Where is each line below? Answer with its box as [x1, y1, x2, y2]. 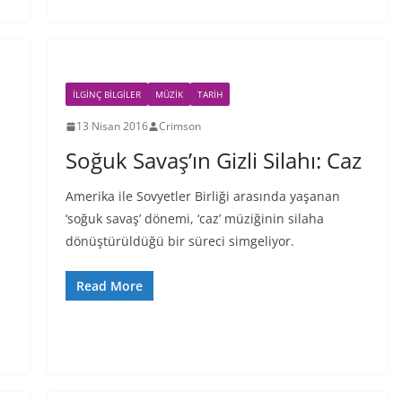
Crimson [158, 118, 201, 134]
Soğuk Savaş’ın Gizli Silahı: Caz [65, 145, 362, 175]
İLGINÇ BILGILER [72, 88, 141, 100]
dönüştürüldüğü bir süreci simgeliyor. [65, 232, 294, 249]
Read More [75, 277, 143, 294]
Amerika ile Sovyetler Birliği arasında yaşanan [65, 188, 340, 205]
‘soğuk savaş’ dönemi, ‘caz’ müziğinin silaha [65, 210, 324, 227]
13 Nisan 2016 [75, 118, 148, 134]
